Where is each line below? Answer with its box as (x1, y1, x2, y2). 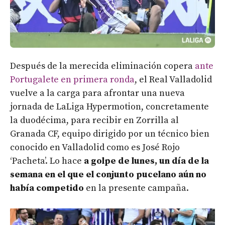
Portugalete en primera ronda (10, 74, 135, 86)
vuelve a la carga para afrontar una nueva (10, 87, 185, 99)
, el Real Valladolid (135, 74, 212, 86)
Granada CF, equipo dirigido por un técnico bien (10, 128, 209, 140)
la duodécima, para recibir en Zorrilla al (10, 115, 179, 127)
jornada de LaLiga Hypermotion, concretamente (10, 101, 209, 113)
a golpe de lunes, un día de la (84, 155, 209, 167)
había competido (10, 182, 84, 194)
